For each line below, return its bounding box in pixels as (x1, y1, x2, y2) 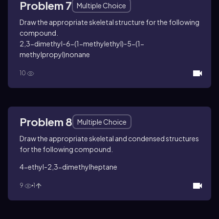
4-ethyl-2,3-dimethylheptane (20, 162, 117, 171)
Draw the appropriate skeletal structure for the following (20, 17, 199, 26)
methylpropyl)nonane (20, 49, 90, 59)
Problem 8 (20, 114, 72, 129)
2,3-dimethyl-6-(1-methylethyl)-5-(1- (20, 39, 144, 48)
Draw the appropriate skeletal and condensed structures (20, 133, 199, 143)
